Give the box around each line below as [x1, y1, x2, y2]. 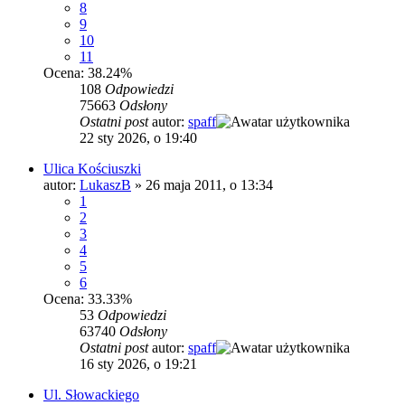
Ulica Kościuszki [43, 161, 141, 177]
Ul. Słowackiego [43, 387, 139, 403]
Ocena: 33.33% [43, 291, 132, 307]
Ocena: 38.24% [43, 65, 132, 81]
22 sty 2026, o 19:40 [80, 130, 197, 146]
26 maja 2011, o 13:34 [146, 177, 273, 193]
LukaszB [80, 177, 131, 193]
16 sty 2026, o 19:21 [80, 356, 197, 372]
